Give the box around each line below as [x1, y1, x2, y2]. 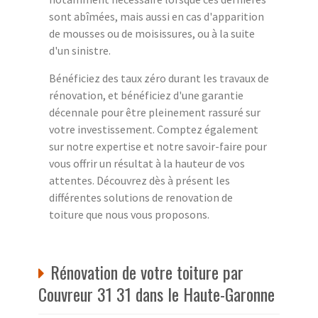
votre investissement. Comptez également [49, 121, 258, 136]
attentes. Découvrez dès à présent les [49, 172, 230, 187]
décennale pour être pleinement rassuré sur [49, 104, 261, 119]
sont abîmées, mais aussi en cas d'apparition [49, 9, 264, 23]
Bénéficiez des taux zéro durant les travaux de [49, 70, 269, 85]
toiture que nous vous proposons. [49, 207, 209, 221]
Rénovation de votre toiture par [50, 258, 243, 285]
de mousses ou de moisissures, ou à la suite [49, 26, 255, 40]
